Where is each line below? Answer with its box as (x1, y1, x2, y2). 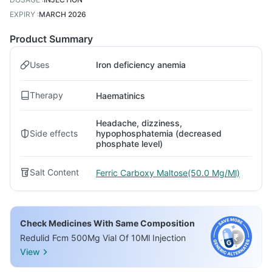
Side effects (30, 127, 78, 138)
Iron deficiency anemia (96, 59, 186, 70)
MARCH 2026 (39, 10, 86, 19)
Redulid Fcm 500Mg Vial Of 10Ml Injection (20, 233, 186, 243)
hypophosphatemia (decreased (96, 128, 222, 138)
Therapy (30, 90, 63, 100)
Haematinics (96, 90, 145, 101)
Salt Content (30, 167, 79, 177)
